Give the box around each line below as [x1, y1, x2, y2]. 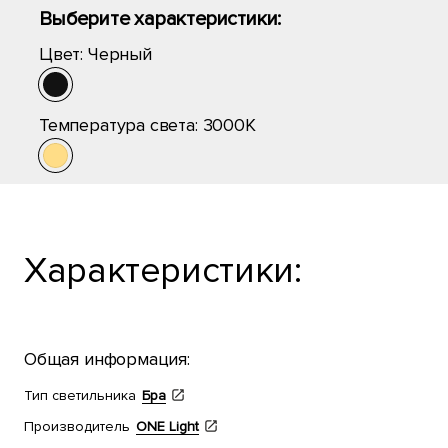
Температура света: [39, 114, 203, 136]
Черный [87, 43, 152, 65]
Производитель [24, 418, 130, 435]
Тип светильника [24, 387, 136, 404]
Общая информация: [24, 348, 190, 370]
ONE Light [136, 418, 199, 435]
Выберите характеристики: [39, 7, 282, 31]
